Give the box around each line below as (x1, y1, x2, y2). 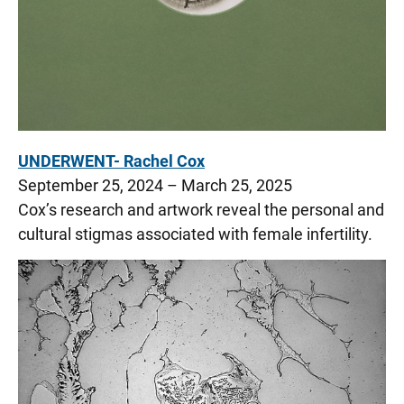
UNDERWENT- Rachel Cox (18, 151, 205, 171)
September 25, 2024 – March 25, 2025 (18, 176, 292, 196)
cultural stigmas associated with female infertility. (18, 225, 372, 244)
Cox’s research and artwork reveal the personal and (18, 200, 384, 220)
